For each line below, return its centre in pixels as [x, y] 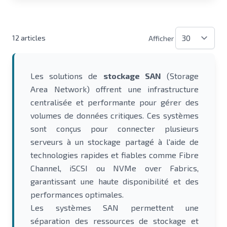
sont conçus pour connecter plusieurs [115, 128]
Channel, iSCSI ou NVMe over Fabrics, [115, 168]
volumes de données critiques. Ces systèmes [115, 115]
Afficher [161, 38]
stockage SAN [132, 76]
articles [32, 38]
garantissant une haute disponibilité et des [115, 181]
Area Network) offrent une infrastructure [115, 89]
